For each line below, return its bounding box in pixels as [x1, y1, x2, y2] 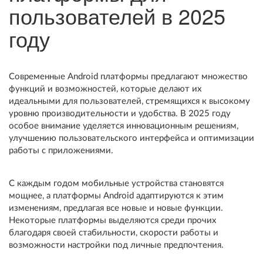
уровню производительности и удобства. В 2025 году [9, 109, 231, 118]
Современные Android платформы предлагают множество [9, 72, 248, 81]
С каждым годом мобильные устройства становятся [9, 179, 224, 188]
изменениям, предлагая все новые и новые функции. [9, 204, 223, 213]
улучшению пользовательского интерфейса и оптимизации [9, 134, 254, 143]
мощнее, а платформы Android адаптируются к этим [9, 191, 224, 200]
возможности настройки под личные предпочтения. [9, 241, 224, 249]
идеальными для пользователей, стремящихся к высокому [9, 97, 250, 106]
